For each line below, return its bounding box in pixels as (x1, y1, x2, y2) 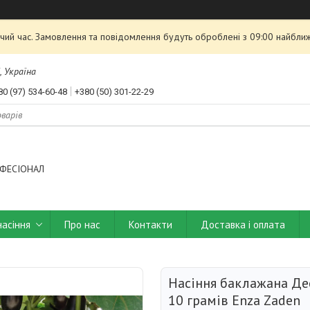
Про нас (64, 217, 100, 231)
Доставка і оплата (201, 217, 285, 231)
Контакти (129, 217, 172, 231)
